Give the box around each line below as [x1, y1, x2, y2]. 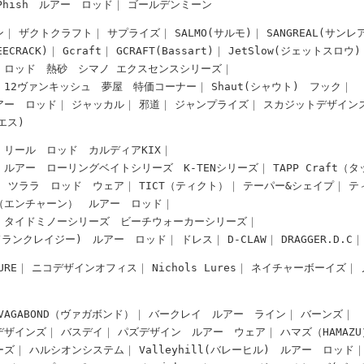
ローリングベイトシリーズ [46, 162, 174, 175]
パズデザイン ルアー [118, 325, 224, 338]
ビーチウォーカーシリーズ [120, 215, 248, 228]
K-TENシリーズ [184, 162, 259, 175]
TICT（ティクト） [139, 180, 229, 193]
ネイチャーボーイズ [251, 262, 347, 275]
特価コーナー [133, 80, 197, 93]
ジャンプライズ [175, 97, 249, 110]
